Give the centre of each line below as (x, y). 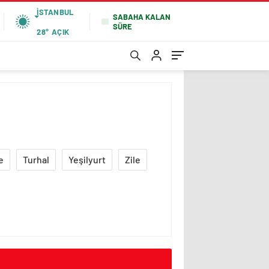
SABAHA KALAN (141, 17)
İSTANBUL (55, 12)
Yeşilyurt (87, 159)
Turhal (36, 159)
